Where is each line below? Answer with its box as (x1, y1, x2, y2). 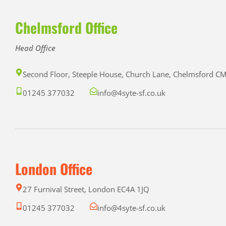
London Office (15, 158, 92, 179)
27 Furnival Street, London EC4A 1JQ (23, 184, 149, 194)
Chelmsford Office (15, 17, 118, 38)
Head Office (15, 43, 55, 53)
